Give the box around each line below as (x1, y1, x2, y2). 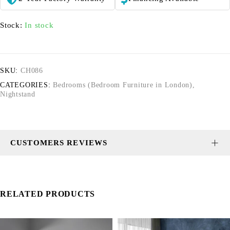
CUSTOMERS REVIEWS (10, 139, 108, 147)
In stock (25, 21, 54, 29)
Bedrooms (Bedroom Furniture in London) (53, 81, 193, 89)
